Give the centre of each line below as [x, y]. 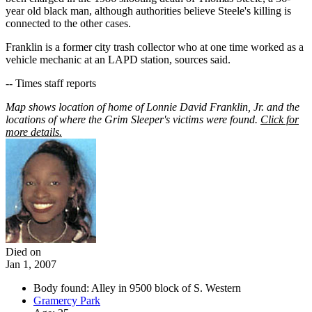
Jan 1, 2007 [31, 265]
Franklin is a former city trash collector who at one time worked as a [155, 47]
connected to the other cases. [68, 24]
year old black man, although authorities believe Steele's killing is [148, 11]
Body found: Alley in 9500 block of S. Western [137, 288]
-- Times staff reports [51, 84]
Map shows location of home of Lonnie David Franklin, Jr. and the [153, 107]
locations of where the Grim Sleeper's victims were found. [133, 120]
